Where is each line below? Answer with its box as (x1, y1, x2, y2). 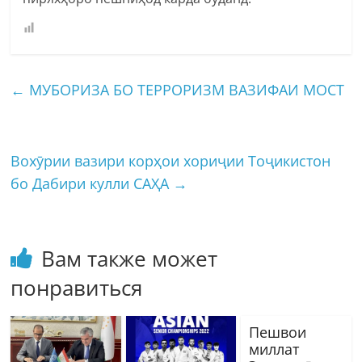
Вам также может (41, 243, 218, 273)
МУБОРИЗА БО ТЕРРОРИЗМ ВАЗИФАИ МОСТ (25, 79, 345, 99)
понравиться (11, 272, 143, 302)
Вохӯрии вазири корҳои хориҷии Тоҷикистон (11, 150, 331, 170)
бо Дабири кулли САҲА (11, 173, 174, 193)
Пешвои (248, 322, 306, 342)
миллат (248, 339, 299, 359)
